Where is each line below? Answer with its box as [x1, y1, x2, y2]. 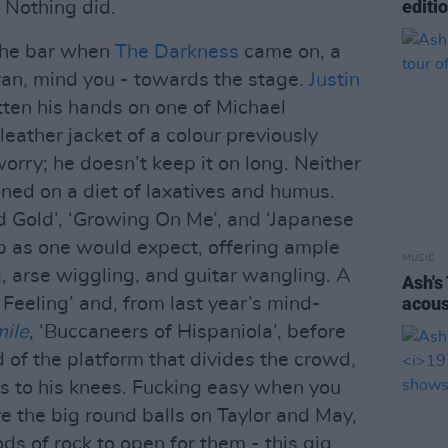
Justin [309, 70, 360, 90]
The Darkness [115, 42, 239, 62]
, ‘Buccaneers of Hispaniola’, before [29, 322, 346, 342]
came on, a [239, 42, 341, 62]
